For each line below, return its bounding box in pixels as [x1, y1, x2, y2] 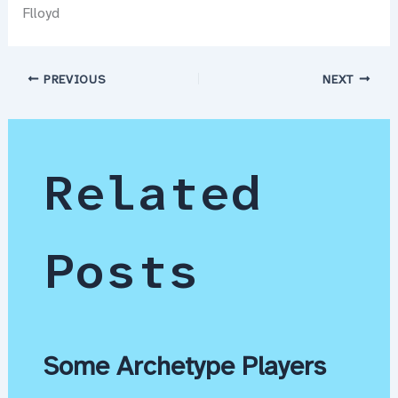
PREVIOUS [39, 71, 107, 87]
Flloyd [21, 4, 60, 22]
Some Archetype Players [43, 348, 326, 383]
